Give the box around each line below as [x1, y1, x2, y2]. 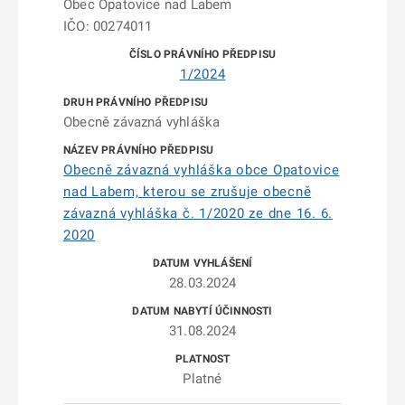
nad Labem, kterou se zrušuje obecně [63, 184, 312, 200]
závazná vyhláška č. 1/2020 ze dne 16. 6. [63, 205, 333, 221]
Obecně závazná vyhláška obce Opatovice [63, 162, 340, 178]
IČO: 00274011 [63, 18, 153, 34]
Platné [183, 371, 222, 387]
